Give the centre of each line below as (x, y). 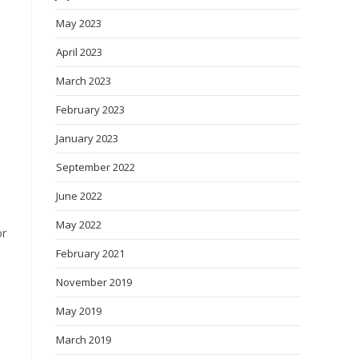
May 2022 (79, 225)
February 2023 (90, 109)
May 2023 (79, 23)
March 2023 (84, 81)
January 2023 (87, 138)
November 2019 (94, 282)
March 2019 (84, 340)
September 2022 (95, 167)
